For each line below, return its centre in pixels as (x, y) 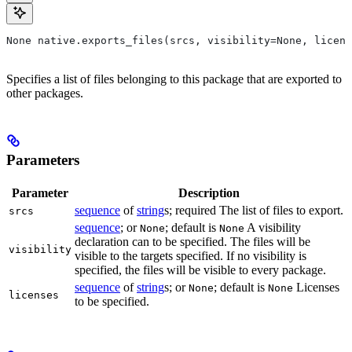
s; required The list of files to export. (254, 210)
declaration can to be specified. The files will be (192, 241)
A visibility (273, 227)
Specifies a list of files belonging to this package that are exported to (174, 79)
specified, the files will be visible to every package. (200, 269)
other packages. (45, 93)
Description (209, 192)
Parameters (43, 159)
